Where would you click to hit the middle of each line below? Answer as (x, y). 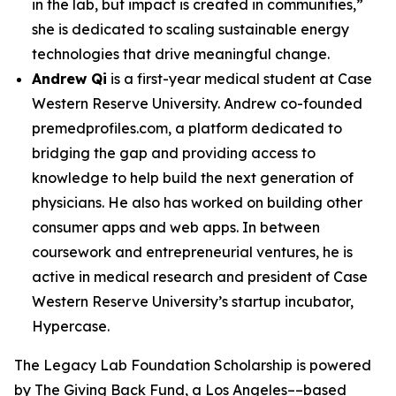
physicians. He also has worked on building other (197, 202)
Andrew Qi (69, 79)
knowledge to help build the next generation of (193, 178)
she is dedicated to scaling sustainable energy (190, 29)
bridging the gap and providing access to (174, 153)
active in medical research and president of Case (200, 277)
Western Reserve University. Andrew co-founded (197, 103)
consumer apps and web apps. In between (176, 227)
